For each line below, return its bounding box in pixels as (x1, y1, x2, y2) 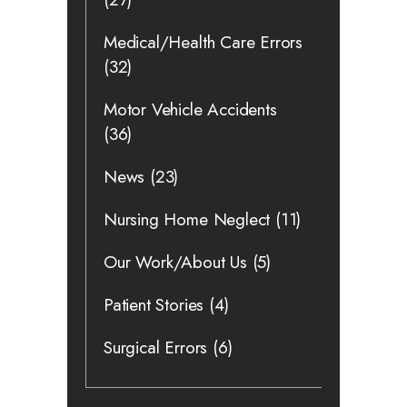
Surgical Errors (104, 334, 208, 360)
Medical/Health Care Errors (104, 29, 303, 55)
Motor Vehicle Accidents (104, 96, 277, 122)
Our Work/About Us (104, 249, 247, 274)
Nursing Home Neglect (104, 206, 271, 232)
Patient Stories (104, 292, 204, 317)
